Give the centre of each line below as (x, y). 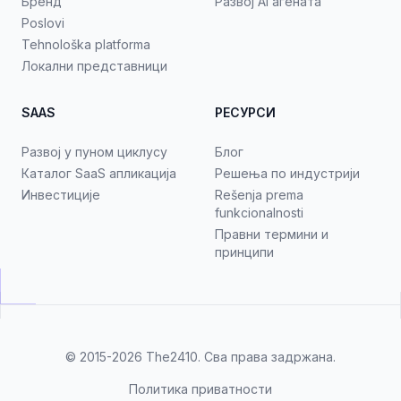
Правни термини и (272, 234)
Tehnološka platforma (86, 44)
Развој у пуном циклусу (94, 152)
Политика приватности (200, 389)
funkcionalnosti (259, 213)
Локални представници (94, 66)
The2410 (172, 357)
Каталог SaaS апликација (99, 173)
